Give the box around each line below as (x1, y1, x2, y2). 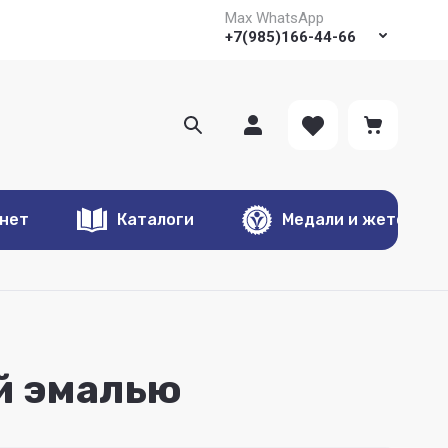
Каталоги (117, 210, 202, 229)
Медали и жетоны (282, 210, 436, 229)
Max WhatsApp (225, 9, 324, 27)
